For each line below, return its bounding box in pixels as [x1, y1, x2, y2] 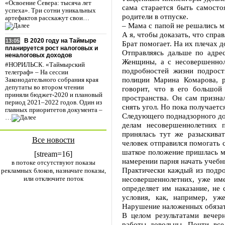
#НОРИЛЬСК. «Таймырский [5, 61, 85, 69]
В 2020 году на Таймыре [24, 37, 96, 45]
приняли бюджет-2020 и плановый [5, 91, 102, 99]
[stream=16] [34, 150, 72, 158]
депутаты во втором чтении [5, 84, 84, 91]
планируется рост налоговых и [5, 45, 98, 52]
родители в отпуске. [122, 12, 192, 21]
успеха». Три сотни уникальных [5, 7, 96, 15]
